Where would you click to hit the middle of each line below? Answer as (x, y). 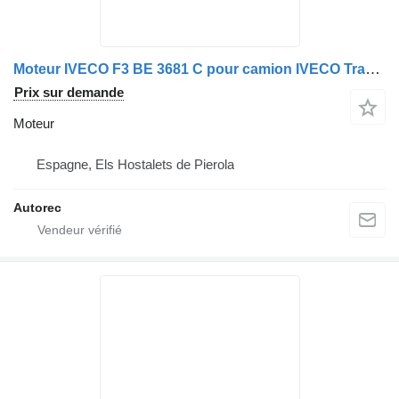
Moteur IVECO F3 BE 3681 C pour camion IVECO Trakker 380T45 (373, 69)
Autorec (37, 208)
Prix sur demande (69, 93)
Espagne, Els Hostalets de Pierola (135, 165)
